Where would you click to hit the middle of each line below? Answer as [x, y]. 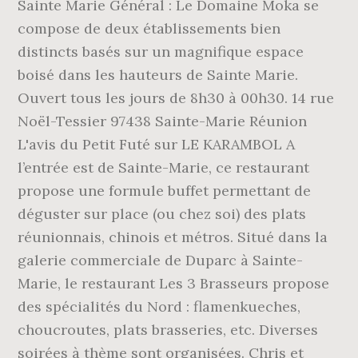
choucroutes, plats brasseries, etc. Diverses [168, 330]
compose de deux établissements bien [149, 28]
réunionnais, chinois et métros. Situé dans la [173, 237]
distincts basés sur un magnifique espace [161, 52]
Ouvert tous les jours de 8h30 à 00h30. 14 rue [176, 98]
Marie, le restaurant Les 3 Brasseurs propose [174, 283]
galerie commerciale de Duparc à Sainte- [161, 260]
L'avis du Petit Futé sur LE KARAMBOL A [157, 144]
